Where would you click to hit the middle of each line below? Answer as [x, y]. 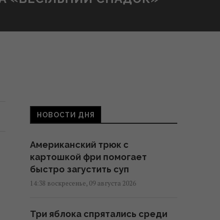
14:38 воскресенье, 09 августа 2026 [83, 183]
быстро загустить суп [80, 169]
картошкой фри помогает [88, 157]
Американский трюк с [79, 145]
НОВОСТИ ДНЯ [66, 115]
